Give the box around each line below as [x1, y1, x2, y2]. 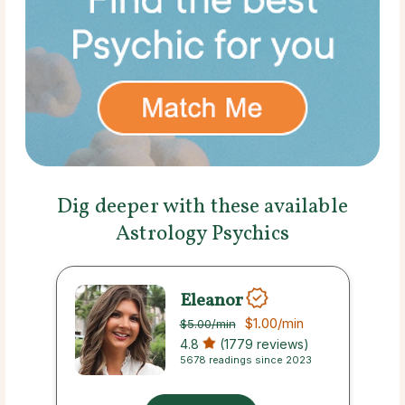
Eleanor [179, 287, 243, 314]
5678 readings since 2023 [179, 353, 312, 367]
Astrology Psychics [116, 220, 289, 250]
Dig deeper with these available [57, 193, 348, 222]
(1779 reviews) [215, 336, 309, 353]
